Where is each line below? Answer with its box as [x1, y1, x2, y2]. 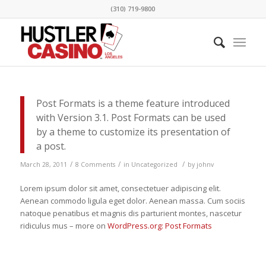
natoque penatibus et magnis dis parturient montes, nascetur [20, 208, 242, 219]
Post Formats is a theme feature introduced [36, 97, 230, 110]
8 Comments [75, 160, 115, 169]
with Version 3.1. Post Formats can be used [36, 111, 226, 124]
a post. [36, 140, 66, 153]
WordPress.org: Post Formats [107, 220, 212, 232]
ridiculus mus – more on [20, 220, 107, 232]
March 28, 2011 [20, 160, 67, 169]
